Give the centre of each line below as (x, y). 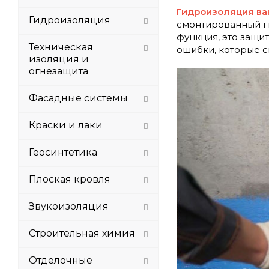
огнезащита (59, 71)
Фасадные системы (78, 98)
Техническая (61, 47)
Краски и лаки (66, 125)
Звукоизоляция (69, 206)
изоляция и (59, 59)
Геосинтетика (63, 152)
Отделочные (61, 260)
